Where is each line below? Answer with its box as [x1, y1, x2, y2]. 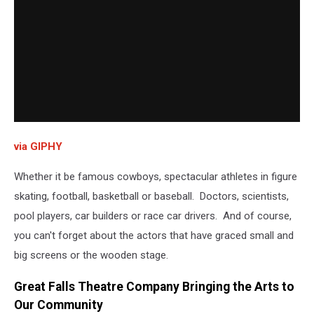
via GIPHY [14, 140, 62, 153]
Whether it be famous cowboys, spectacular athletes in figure [14, 170, 297, 184]
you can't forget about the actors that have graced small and [14, 229, 294, 243]
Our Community [14, 297, 103, 312]
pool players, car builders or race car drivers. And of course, [14, 210, 292, 223]
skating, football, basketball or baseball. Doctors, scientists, [14, 190, 289, 203]
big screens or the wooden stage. [14, 249, 168, 262]
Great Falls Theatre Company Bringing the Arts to [14, 279, 294, 294]
